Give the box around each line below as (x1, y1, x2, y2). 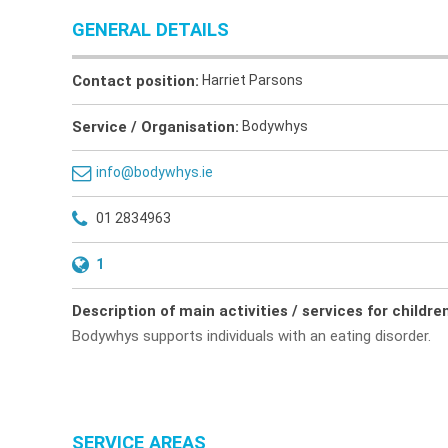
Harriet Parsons (202, 72, 303, 88)
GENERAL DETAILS (72, 19, 229, 40)
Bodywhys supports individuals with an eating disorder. (72, 327, 431, 345)
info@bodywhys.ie (96, 164, 213, 180)
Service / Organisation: (72, 118, 239, 136)
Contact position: (72, 72, 199, 90)
